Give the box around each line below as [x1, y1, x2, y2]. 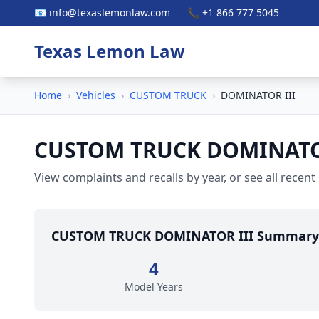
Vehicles [76, 88, 115, 102]
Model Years [125, 280, 183, 293]
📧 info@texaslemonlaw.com [34, 6, 170, 19]
